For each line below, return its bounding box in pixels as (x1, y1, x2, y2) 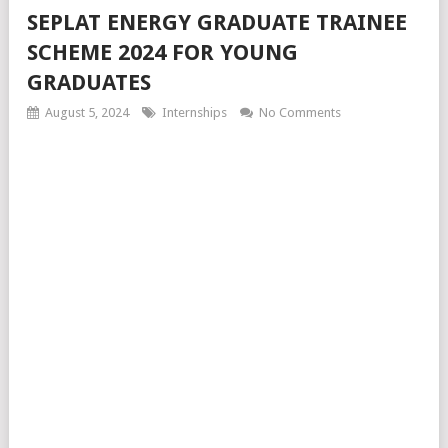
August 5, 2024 (45, 105, 129, 120)
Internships (162, 105, 227, 120)
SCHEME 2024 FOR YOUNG (27, 40, 298, 65)
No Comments (259, 105, 341, 120)
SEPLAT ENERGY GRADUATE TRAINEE (27, 10, 407, 35)
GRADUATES (27, 70, 151, 95)
